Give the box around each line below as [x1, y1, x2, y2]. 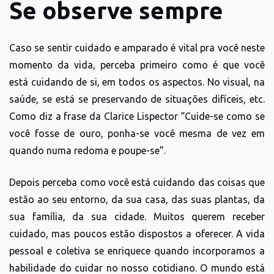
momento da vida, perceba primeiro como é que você [9, 59, 265, 70]
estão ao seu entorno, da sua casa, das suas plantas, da [9, 193, 265, 205]
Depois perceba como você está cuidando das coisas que [9, 176, 265, 188]
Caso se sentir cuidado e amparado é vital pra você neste [9, 42, 265, 53]
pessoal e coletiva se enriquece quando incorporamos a [9, 245, 265, 256]
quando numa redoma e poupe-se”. [9, 144, 166, 156]
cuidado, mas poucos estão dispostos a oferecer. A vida [9, 228, 265, 239]
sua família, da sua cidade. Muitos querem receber [9, 210, 265, 222]
